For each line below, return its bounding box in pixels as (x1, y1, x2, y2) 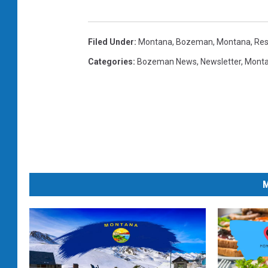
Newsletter (200, 57, 241, 67)
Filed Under (88, 37, 134, 47)
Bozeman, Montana (176, 37, 251, 47)
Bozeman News (137, 57, 197, 67)
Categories (88, 57, 133, 67)
